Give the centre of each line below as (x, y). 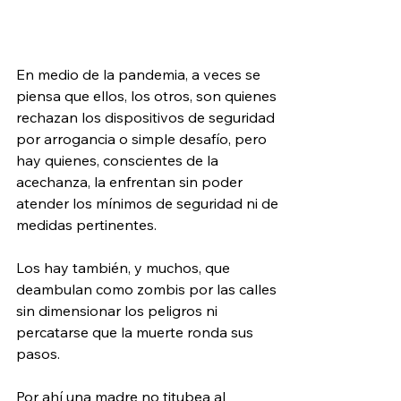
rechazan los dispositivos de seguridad (147, 117)
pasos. (38, 353)
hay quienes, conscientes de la (119, 160)
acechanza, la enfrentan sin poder (131, 181)
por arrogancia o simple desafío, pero (143, 138)
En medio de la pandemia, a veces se (140, 74)
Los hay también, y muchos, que (125, 267)
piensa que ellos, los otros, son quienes (148, 95)
